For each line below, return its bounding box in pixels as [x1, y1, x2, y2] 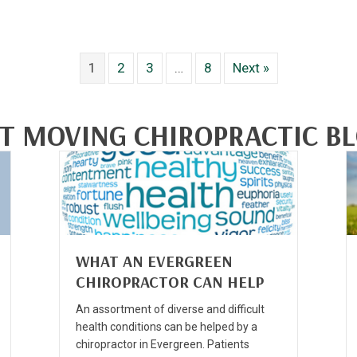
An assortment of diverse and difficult [76, 302, 265, 316]
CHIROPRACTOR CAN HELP [76, 271, 264, 292]
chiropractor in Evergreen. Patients [76, 337, 249, 351]
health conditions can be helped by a [76, 320, 257, 333]
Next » [232, 60, 269, 76]
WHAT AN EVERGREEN [76, 250, 233, 271]
